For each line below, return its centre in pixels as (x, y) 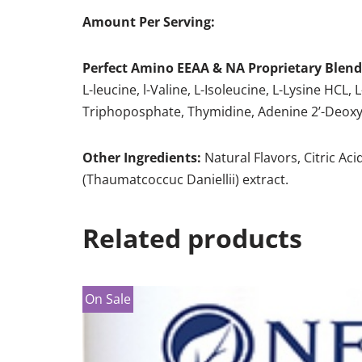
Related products (192, 238)
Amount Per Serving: (149, 21)
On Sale (108, 299)
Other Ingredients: (142, 157)
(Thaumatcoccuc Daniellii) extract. (187, 179)
